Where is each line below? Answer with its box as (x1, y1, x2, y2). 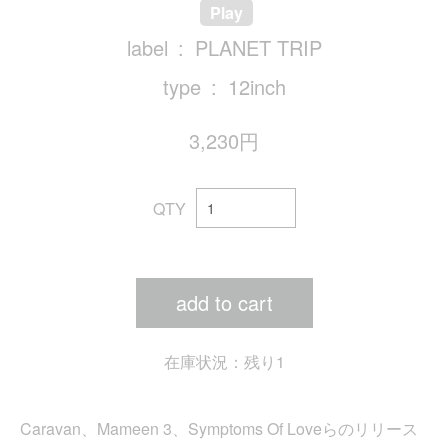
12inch (227, 72, 286, 102)
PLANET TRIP (194, 33, 322, 63)
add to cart (175, 288, 273, 318)
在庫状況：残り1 (163, 350, 285, 374)
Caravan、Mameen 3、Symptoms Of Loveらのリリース (20, 417, 418, 441)
